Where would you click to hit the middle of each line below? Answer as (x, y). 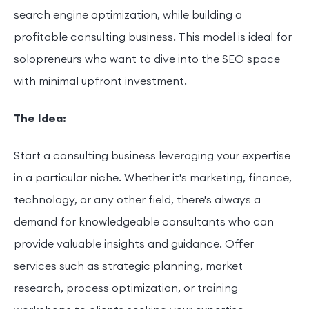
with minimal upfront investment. (100, 82)
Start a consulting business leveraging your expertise (152, 156)
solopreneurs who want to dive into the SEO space (147, 60)
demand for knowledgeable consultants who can (144, 222)
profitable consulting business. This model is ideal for (153, 38)
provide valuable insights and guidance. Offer (134, 245)
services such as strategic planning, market (128, 267)
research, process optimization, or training (126, 289)
